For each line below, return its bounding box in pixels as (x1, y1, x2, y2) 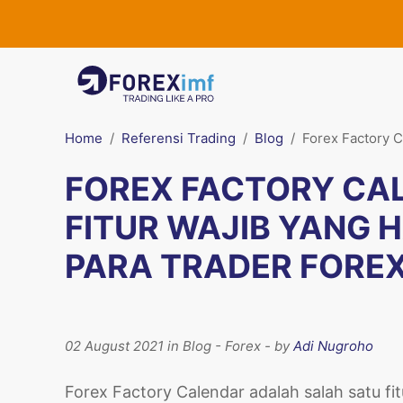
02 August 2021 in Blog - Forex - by (65, 337, 293, 354)
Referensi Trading (121, 130, 236, 147)
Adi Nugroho (293, 337, 373, 354)
